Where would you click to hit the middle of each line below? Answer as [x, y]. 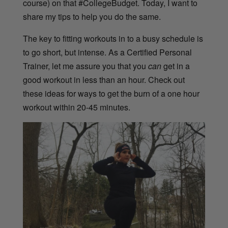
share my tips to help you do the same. [92, 17]
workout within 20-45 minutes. [76, 107]
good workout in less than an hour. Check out [104, 80]
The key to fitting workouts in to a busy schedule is [113, 39]
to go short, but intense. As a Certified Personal [107, 52]
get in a [175, 66]
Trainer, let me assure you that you [85, 66]
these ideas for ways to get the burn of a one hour [111, 94]
